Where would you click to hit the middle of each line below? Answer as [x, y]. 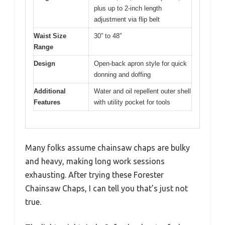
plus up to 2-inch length [128, 8]
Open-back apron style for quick [140, 63]
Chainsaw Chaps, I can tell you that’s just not [106, 189]
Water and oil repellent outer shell [142, 91]
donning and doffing [122, 74]
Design [44, 63]
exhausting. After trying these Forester [94, 175]
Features [47, 102]
